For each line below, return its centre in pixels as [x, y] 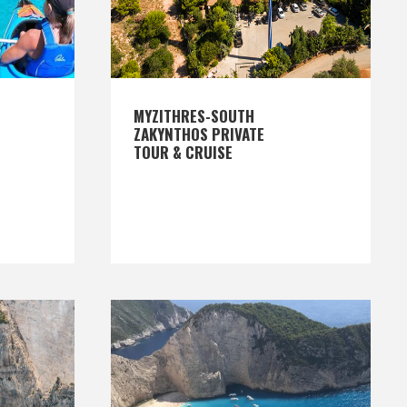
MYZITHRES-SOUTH [194, 116]
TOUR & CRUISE [183, 152]
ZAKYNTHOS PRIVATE [199, 134]
